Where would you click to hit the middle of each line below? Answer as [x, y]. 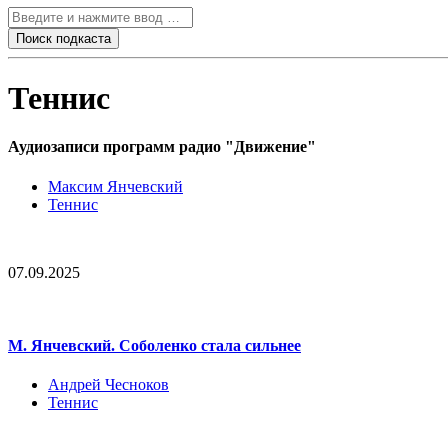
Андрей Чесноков [108, 385]
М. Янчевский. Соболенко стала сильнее [154, 345]
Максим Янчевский [115, 186]
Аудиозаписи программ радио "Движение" [162, 147]
